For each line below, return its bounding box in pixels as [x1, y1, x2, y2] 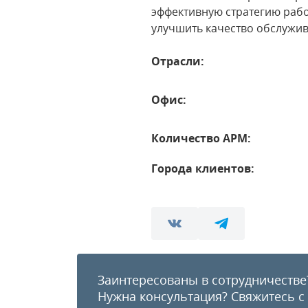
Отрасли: [151, 54, 205, 69]
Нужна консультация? [98, 288, 231, 305]
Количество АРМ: [151, 131, 252, 146]
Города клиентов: [151, 161, 255, 176]
